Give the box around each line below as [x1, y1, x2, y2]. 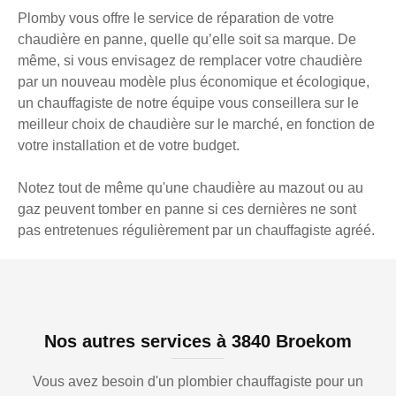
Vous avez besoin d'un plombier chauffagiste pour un [33, 374, 363, 390]
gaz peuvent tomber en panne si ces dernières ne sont [18, 202, 356, 217]
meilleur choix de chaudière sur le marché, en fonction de [18, 117, 375, 133]
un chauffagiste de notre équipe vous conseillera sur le [18, 95, 359, 111]
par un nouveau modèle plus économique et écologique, [18, 74, 369, 90]
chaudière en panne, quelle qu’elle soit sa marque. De [18, 32, 356, 48]
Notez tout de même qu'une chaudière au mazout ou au [18, 180, 363, 196]
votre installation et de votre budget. [18, 138, 240, 154]
